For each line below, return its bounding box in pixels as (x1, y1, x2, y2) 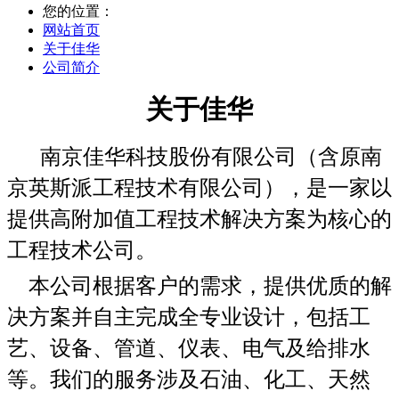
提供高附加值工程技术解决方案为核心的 (7, 208, 392, 231)
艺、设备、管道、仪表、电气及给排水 (7, 337, 370, 360)
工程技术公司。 (7, 239, 157, 262)
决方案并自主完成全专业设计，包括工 (7, 305, 370, 329)
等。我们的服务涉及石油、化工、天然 (7, 368, 370, 391)
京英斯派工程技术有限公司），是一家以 (7, 176, 392, 199)
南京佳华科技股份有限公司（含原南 (40, 145, 382, 168)
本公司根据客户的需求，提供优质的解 (7, 274, 392, 297)
